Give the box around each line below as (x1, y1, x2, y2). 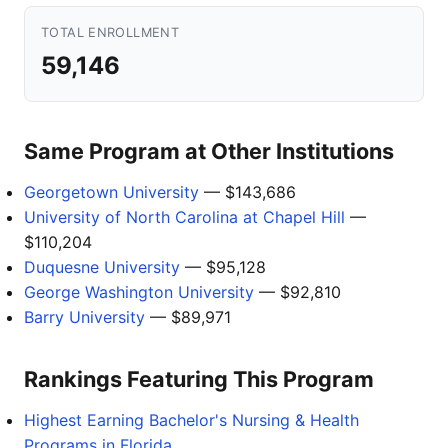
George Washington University (24, 282, 254, 302)
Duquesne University (24, 257, 180, 277)
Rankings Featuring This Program (24, 366, 374, 392)
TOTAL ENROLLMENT (41, 25, 180, 40)
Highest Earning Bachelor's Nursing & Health (24, 410, 359, 430)
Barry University (24, 307, 145, 327)
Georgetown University (24, 182, 199, 202)
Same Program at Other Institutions (24, 138, 394, 164)
